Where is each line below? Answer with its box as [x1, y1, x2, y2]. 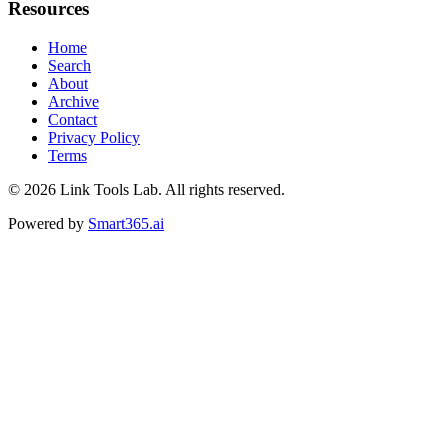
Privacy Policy [48, 129, 140, 147]
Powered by [8, 215, 84, 233]
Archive [48, 93, 99, 111]
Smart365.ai [88, 215, 164, 233]
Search [48, 57, 91, 75]
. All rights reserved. [158, 181, 285, 199]
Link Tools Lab [60, 181, 158, 199]
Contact [48, 111, 97, 129]
